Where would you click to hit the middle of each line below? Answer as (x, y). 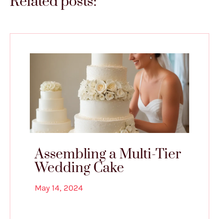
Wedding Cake (79, 168)
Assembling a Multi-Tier (108, 154)
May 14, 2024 (59, 188)
